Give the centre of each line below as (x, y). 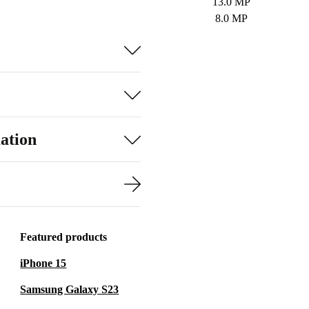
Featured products (64, 237)
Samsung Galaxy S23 (70, 289)
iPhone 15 (43, 263)
